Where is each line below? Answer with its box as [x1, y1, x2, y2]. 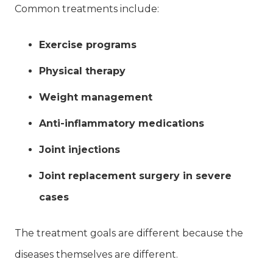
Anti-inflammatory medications [39, 117, 204, 129]
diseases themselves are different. [15, 248, 178, 260]
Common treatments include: [15, 2, 159, 15]
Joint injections [39, 143, 120, 155]
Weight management [39, 91, 152, 103]
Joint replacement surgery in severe [39, 169, 232, 182]
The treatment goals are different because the [15, 227, 243, 239]
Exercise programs [39, 38, 136, 51]
